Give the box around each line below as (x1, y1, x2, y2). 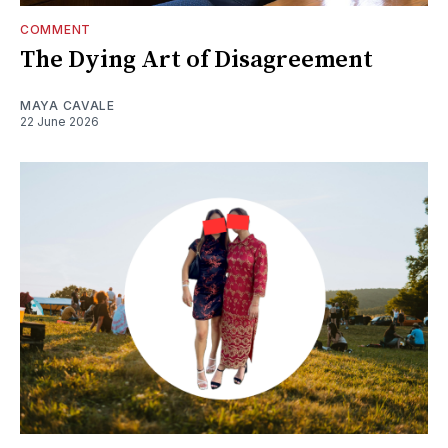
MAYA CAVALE (20, 97, 115, 113)
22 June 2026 (20, 113, 99, 129)
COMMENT (20, 21, 91, 37)
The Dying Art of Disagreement (20, 44, 373, 75)
